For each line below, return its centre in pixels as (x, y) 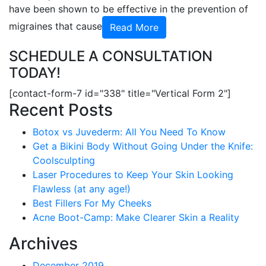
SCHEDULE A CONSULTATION (111, 56)
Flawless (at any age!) (82, 189)
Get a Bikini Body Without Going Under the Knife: (143, 146)
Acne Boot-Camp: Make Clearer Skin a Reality (136, 217)
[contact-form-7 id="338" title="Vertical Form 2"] (120, 93)
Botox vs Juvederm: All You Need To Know (129, 132)
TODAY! (35, 73)
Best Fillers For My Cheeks (92, 203)
